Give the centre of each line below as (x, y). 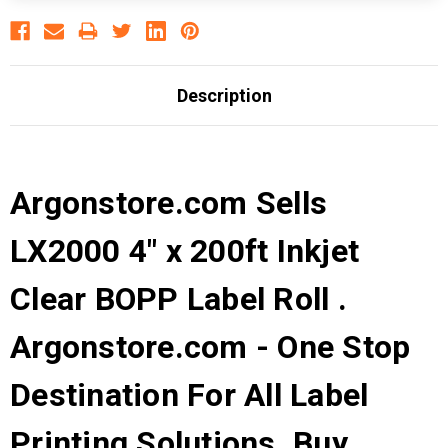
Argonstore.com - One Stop (210, 346)
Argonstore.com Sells (168, 202)
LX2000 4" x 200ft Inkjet (184, 250)
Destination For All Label (189, 394)
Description (224, 95)
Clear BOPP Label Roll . (178, 298)
